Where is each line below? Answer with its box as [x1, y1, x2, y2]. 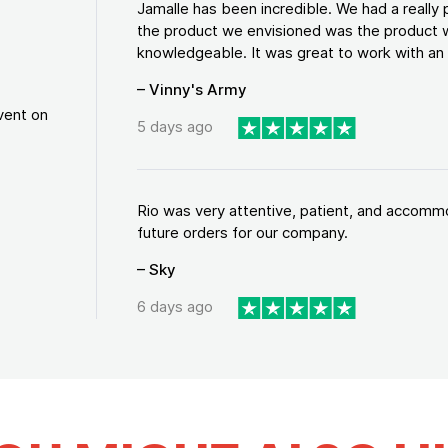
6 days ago [136, 297, 213, 317]
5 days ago [136, 117, 213, 137]
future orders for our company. [136, 222, 348, 242]
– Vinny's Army [136, 79, 247, 99]
